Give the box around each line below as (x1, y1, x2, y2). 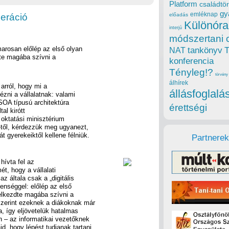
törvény (215, 72, 228, 77)
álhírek (169, 79, 188, 86)
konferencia (169, 56, 214, 66)
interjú (169, 25, 182, 31)
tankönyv (188, 45, 222, 56)
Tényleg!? (169, 67, 213, 78)
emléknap (190, 11, 218, 18)
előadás (169, 12, 188, 18)
